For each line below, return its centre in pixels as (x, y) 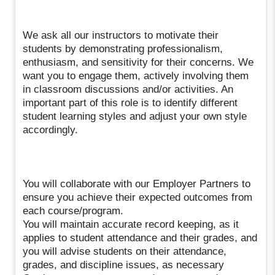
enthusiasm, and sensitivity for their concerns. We (138, 62)
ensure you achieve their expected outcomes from (138, 197)
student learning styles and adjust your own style (135, 116)
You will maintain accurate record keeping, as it (131, 224)
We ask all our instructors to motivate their (121, 35)
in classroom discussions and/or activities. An (128, 89)
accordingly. (51, 130)
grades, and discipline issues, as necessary (124, 265)
